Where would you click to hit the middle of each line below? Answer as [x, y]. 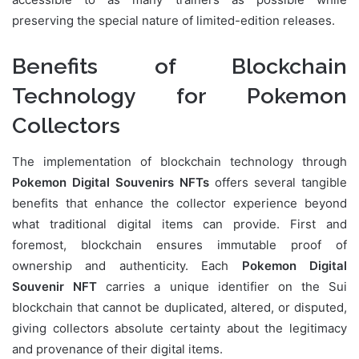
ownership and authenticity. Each [127, 265]
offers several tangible [278, 182]
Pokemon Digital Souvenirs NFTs [111, 182]
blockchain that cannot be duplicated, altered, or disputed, [179, 307]
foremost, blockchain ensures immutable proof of [179, 244]
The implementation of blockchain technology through [179, 161]
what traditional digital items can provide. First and [179, 224]
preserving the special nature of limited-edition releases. [173, 21]
